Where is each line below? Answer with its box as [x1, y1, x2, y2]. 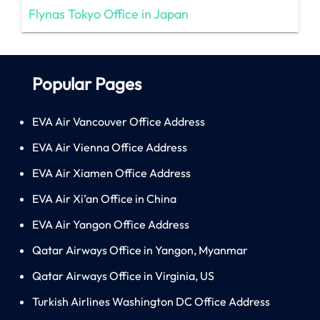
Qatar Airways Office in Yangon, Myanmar [32, 242, 248, 257]
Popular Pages [32, 72, 141, 94]
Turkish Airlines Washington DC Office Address [32, 294, 270, 309]
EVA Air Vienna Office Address [32, 139, 187, 154]
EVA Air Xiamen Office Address [32, 165, 191, 180]
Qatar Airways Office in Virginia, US [32, 268, 214, 283]
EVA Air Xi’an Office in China [32, 191, 176, 206]
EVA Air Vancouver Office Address [32, 114, 205, 129]
